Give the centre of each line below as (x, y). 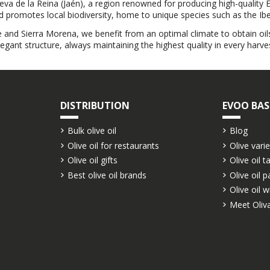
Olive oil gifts (93, 160)
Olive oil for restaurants (114, 145)
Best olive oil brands (107, 175)
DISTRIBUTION (95, 105)
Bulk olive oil (92, 130)
